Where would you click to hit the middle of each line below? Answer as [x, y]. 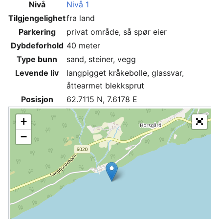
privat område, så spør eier [117, 32]
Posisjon [37, 99]
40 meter [83, 45]
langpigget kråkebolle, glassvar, [125, 73]
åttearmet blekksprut [105, 86]
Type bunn [37, 59]
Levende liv [37, 73]
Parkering [37, 32]
